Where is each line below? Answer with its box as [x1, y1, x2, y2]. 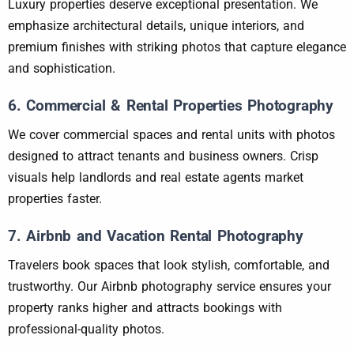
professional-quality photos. [8, 322, 164, 337]
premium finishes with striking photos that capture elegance [8, 40, 346, 55]
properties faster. [8, 191, 102, 207]
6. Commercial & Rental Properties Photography [8, 96, 333, 115]
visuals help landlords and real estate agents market [8, 170, 303, 186]
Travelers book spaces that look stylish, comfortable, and [8, 258, 330, 273]
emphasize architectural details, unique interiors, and [8, 18, 304, 34]
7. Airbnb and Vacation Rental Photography [8, 227, 303, 246]
